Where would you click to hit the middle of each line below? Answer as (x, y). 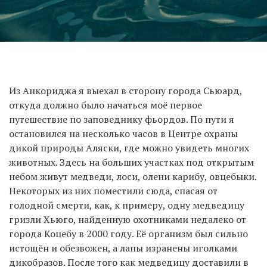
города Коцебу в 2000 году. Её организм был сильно (128, 234)
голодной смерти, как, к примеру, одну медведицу (127, 205)
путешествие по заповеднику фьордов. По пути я (122, 119)
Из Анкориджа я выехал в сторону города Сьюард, (125, 91)
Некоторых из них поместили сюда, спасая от (113, 191)
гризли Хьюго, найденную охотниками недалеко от (128, 220)
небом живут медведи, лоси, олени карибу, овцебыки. (133, 177)
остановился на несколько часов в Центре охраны (123, 134)
